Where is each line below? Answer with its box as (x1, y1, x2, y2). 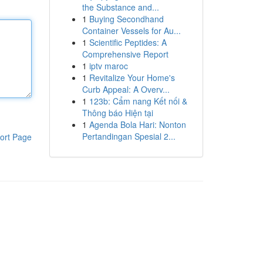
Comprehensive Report (82, 48, 168, 60)
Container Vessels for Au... (82, 25, 181, 36)
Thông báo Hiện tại (82, 107, 153, 119)
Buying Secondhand (89, 13, 164, 25)
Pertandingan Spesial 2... (82, 130, 176, 142)
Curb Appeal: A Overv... (82, 83, 170, 95)
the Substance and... (82, 1, 159, 13)
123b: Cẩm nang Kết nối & (89, 95, 187, 107)
